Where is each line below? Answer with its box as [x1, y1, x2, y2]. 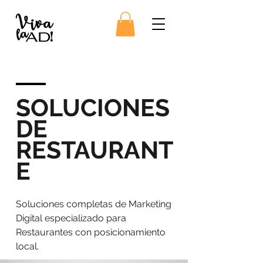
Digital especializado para [16, 212, 126, 224]
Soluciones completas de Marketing [16, 198, 171, 210]
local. [16, 240, 39, 252]
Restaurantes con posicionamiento [16, 226, 166, 238]
